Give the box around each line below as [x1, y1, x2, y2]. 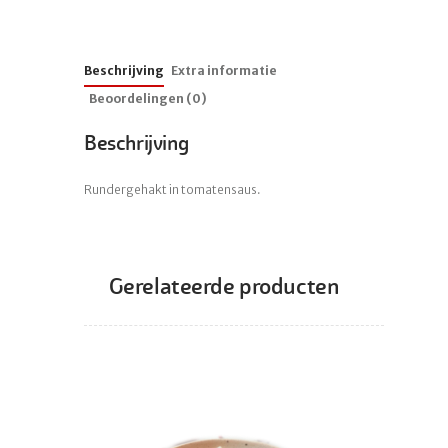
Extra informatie [171, 62, 277, 78]
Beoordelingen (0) [89, 90, 207, 106]
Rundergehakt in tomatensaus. [84, 182, 261, 198]
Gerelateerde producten [108, 272, 340, 300]
